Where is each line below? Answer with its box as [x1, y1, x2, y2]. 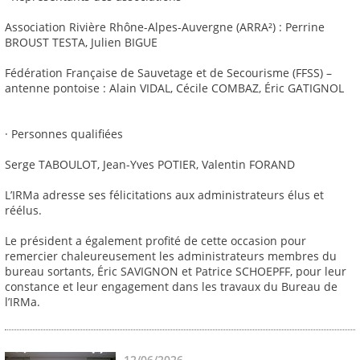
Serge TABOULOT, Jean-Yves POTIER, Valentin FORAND [5, 157, 295, 173]
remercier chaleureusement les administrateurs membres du [5, 248, 337, 264]
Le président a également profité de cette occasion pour [5, 233, 306, 249]
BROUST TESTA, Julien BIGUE [5, 35, 157, 51]
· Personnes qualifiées [5, 126, 123, 142]
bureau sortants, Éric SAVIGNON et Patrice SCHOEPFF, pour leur [5, 264, 346, 280]
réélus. [5, 202, 42, 219]
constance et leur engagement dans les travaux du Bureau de [5, 279, 337, 295]
